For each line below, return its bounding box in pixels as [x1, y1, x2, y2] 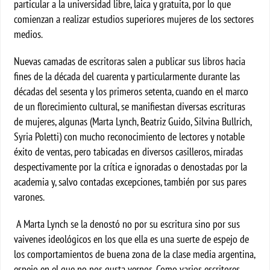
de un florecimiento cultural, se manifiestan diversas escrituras [14, 99, 246, 113]
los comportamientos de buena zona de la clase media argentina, [14, 247, 256, 261]
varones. [14, 190, 45, 204]
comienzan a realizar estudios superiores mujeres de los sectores [14, 12, 254, 26]
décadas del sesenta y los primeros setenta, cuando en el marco [14, 84, 249, 98]
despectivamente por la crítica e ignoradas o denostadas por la [14, 160, 248, 174]
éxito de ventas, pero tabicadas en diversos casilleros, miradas [14, 145, 243, 159]
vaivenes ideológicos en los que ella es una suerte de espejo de [14, 232, 250, 246]
